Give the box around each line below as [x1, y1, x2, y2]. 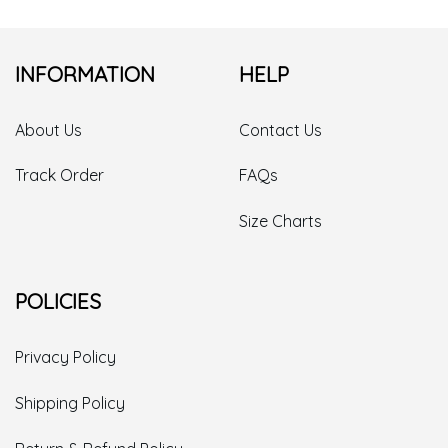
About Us [15, 119, 82, 140]
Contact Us [239, 119, 322, 140]
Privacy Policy [15, 346, 116, 367]
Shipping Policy [15, 392, 125, 413]
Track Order [15, 165, 104, 186]
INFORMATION [15, 60, 155, 87]
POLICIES [15, 287, 101, 314]
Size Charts [239, 211, 322, 232]
